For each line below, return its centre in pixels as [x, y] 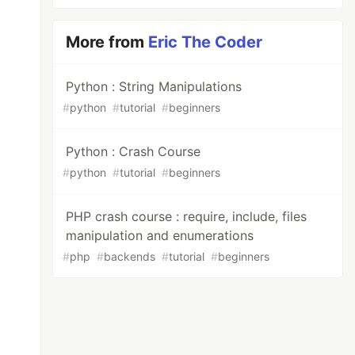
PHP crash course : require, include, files [187, 216]
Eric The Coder [206, 42]
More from [107, 42]
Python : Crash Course [134, 151]
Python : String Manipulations [154, 86]
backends [130, 256]
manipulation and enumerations [160, 235]
